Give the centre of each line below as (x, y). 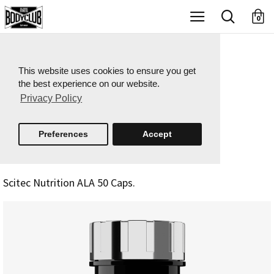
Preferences (63, 134)
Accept (157, 134)
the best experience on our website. (89, 83)
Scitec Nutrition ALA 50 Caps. (69, 182)
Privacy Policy (51, 98)
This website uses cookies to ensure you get (107, 71)
